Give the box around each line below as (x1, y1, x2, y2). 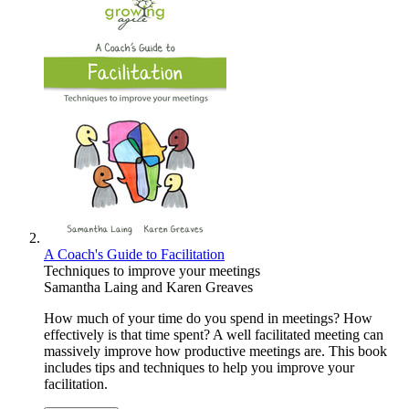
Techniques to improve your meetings (44, 263, 260, 279)
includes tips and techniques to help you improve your (44, 360, 354, 376)
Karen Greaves (166, 279, 253, 296)
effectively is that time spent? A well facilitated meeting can (44, 327, 383, 343)
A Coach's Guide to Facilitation (44, 246, 225, 263)
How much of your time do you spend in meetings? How (44, 310, 372, 327)
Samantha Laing (44, 279, 138, 296)
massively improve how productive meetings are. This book (44, 343, 387, 360)
